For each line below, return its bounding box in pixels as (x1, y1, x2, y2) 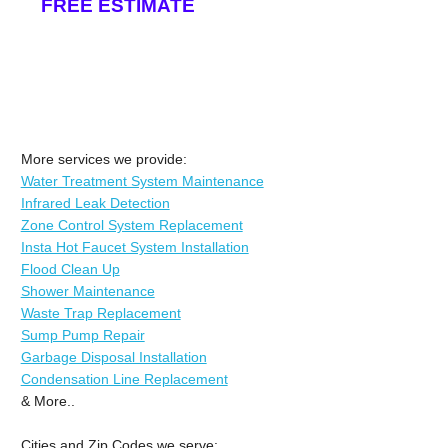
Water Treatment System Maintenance (20, 172, 264, 189)
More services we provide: (20, 150, 187, 167)
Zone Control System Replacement (20, 216, 243, 233)
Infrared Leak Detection (20, 194, 170, 211)
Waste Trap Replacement (20, 304, 181, 321)
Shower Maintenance (20, 282, 155, 299)
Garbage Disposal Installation (20, 348, 207, 365)
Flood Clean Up (20, 260, 120, 277)
